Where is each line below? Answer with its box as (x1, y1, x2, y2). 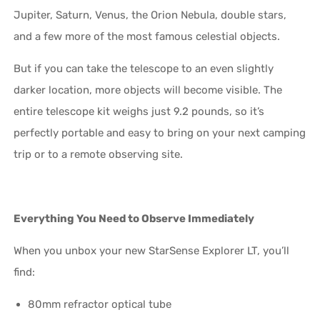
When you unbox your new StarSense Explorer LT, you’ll (14, 244, 290, 257)
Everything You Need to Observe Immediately (14, 211, 255, 225)
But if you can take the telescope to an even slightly (14, 61, 274, 75)
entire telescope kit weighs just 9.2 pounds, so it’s (14, 104, 265, 118)
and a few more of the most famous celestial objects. (14, 29, 281, 43)
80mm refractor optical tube (28, 297, 172, 311)
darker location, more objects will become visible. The (14, 83, 283, 96)
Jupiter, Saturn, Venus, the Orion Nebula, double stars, (14, 8, 287, 21)
